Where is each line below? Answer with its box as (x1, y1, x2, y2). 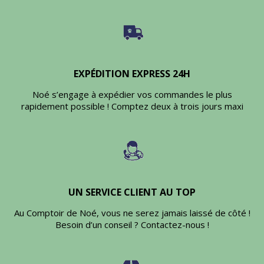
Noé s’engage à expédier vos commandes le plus (32, 88, 232, 101)
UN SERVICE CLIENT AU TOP (68, 186, 196, 199)
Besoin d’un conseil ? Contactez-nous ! (55, 219, 209, 231)
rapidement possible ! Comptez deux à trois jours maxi (21, 100, 243, 113)
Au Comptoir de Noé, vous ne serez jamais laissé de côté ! (14, 207, 250, 219)
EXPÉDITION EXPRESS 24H (74, 67, 190, 81)
